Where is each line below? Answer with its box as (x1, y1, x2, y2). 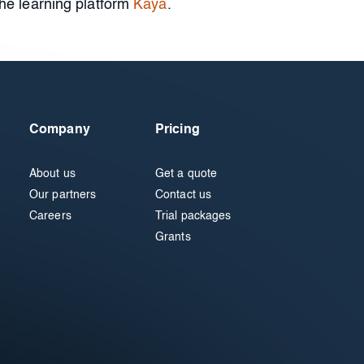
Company (29, 123, 90, 136)
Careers (29, 210, 71, 222)
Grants (155, 232, 191, 243)
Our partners (29, 189, 97, 201)
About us (29, 168, 76, 180)
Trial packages (155, 210, 232, 222)
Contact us (155, 189, 211, 201)
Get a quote (155, 168, 218, 180)
